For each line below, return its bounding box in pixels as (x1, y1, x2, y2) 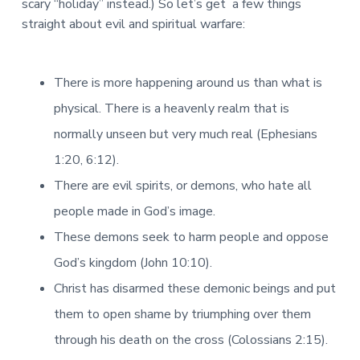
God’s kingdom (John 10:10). (53, 254, 212, 272)
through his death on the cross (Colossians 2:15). (53, 331, 328, 350)
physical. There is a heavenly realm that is (53, 100, 289, 118)
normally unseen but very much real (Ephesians (53, 125, 317, 144)
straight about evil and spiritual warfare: (21, 14, 245, 33)
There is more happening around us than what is (53, 74, 322, 92)
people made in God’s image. (53, 202, 215, 221)
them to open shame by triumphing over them (53, 305, 311, 324)
